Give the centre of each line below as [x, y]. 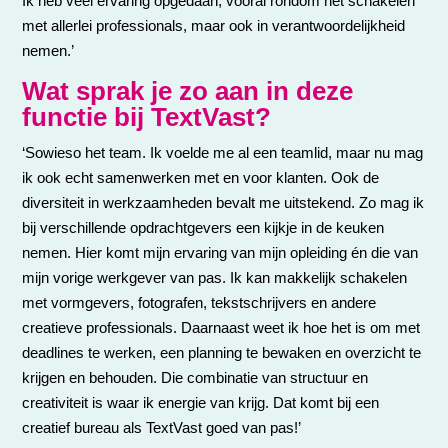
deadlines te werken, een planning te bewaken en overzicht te [222, 352]
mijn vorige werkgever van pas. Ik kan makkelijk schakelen [215, 277]
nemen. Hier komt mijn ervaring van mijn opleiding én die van [220, 252]
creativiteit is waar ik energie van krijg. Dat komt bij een [201, 402]
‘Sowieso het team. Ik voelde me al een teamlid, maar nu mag [223, 152]
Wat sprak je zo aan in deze [188, 90]
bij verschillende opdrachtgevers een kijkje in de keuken [203, 227]
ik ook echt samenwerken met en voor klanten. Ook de [201, 177]
